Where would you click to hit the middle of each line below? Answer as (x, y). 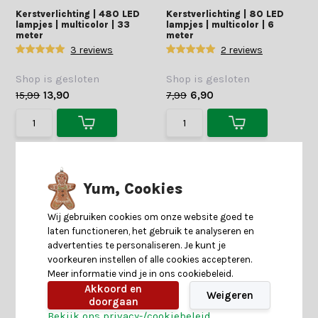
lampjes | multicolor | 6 (220, 24)
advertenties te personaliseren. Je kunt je (137, 246)
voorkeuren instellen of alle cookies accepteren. (150, 260)
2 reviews (242, 50)
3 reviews (92, 50)
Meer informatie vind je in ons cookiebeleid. (141, 274)
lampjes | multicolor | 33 (73, 24)
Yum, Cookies (133, 188)
